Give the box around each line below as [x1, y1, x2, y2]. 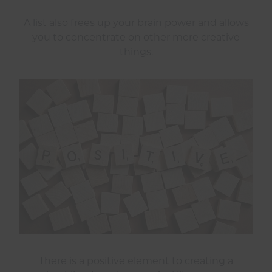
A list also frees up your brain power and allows [23, 17, 249, 29]
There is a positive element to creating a [39, 255, 233, 267]
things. [119, 46, 153, 58]
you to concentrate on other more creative [32, 32, 240, 44]
